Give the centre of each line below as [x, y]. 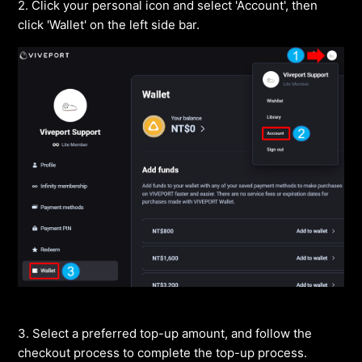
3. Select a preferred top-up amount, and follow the [165, 333]
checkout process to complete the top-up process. [163, 352]
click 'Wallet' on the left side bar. [109, 24]
